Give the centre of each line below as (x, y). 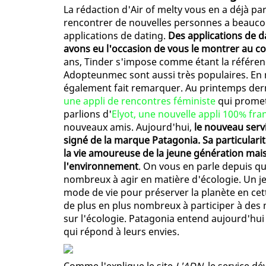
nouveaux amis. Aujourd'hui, (129, 127)
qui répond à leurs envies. (121, 232)
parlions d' (88, 114)
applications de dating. (116, 36)
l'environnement (101, 167)
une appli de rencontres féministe (140, 101)
